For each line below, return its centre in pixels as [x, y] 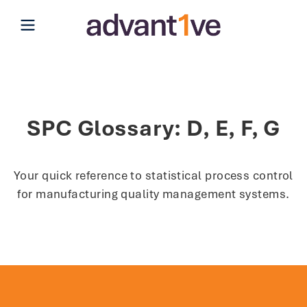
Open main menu [75, 22]
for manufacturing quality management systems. [153, 194]
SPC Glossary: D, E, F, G [153, 128]
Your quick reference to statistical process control [153, 175]
